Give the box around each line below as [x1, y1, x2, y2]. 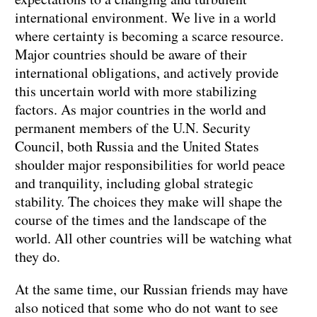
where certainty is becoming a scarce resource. [15, 26, 284, 46]
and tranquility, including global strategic [15, 173, 253, 193]
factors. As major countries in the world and [15, 100, 266, 120]
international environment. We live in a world [15, 8, 276, 28]
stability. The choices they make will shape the [15, 192, 282, 212]
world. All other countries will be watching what [15, 229, 292, 248]
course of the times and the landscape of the [15, 210, 267, 230]
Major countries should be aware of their [15, 45, 247, 64]
